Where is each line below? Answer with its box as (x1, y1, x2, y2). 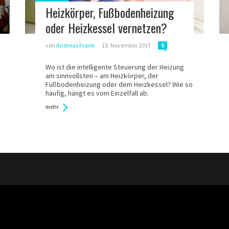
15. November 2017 (102, 41, 151, 49)
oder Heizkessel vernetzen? (45, 18, 167, 37)
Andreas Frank (56, 41, 95, 49)
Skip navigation (122, 207, 169, 216)
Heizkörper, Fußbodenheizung (45, 3, 174, 21)
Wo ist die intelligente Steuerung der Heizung (45, 62, 184, 72)
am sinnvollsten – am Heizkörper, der (45, 71, 158, 80)
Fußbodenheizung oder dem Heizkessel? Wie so (45, 80, 193, 89)
